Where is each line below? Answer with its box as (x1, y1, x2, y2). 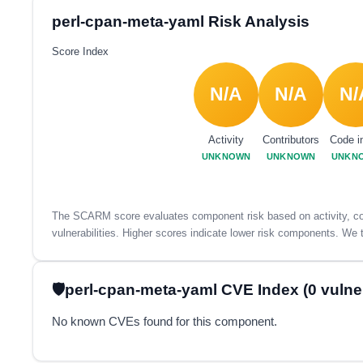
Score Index (51, 45, 109, 58)
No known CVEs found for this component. (51, 314, 277, 328)
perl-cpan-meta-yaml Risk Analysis (51, 13, 310, 30)
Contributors (263, 134, 320, 147)
